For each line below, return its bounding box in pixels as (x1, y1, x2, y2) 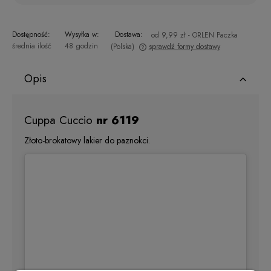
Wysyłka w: (64, 28, 99, 40)
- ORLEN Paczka (188, 29, 238, 41)
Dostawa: (115, 28, 143, 40)
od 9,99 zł (151, 29, 186, 41)
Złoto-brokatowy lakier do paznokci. (24, 134, 150, 146)
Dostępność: (12, 28, 50, 40)
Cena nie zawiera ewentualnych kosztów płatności (24, 53, 193, 65)
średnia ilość (12, 40, 51, 51)
